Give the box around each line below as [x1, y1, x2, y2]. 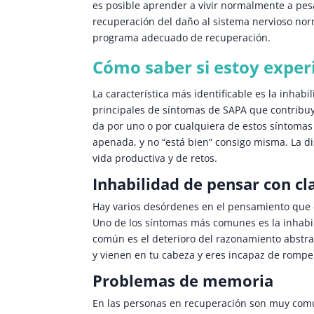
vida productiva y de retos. [93, 151, 220, 165]
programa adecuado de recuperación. [93, 31, 271, 45]
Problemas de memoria [93, 270, 273, 292]
